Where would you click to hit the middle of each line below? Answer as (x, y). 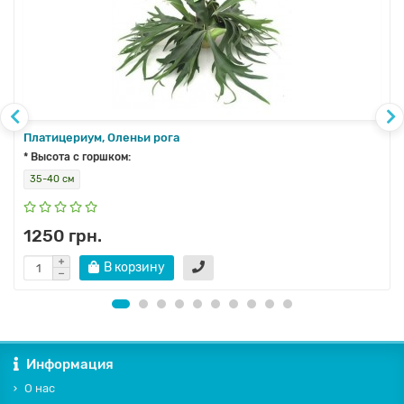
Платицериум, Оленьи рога (101, 138)
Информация (70, 365)
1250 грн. (63, 236)
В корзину (134, 268)
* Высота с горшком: (77, 157)
